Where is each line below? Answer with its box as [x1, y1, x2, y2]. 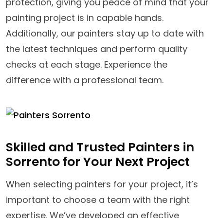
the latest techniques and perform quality [6, 42, 187, 55]
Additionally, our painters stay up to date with [6, 27, 204, 39]
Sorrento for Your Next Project [6, 153, 190, 170]
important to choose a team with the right [6, 193, 190, 206]
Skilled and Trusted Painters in [6, 138, 194, 156]
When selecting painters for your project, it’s [6, 178, 198, 190]
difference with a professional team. [6, 73, 163, 86]
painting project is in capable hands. [6, 11, 163, 24]
